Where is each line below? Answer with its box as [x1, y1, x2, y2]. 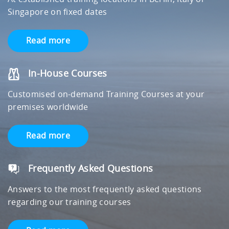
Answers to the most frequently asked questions [8, 185, 202, 194]
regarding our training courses [8, 197, 131, 207]
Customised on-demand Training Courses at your [8, 89, 205, 99]
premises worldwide [8, 102, 88, 112]
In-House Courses [28, 68, 107, 79]
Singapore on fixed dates [8, 7, 107, 17]
